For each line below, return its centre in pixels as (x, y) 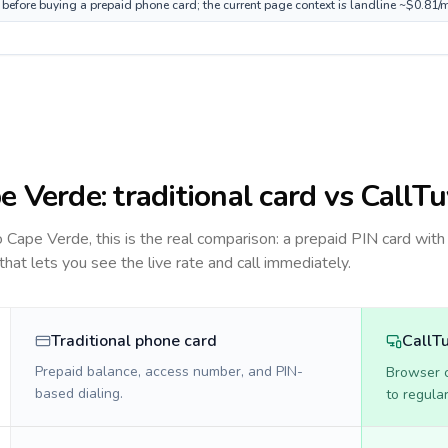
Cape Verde (48, 239)
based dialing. (79, 393)
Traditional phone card (134, 341)
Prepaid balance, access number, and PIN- (169, 371)
